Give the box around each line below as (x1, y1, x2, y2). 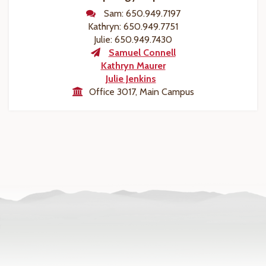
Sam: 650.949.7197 (103, 8, 180, 20)
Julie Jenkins (105, 73, 156, 85)
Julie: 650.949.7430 (94, 34, 172, 46)
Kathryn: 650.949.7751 (88, 21, 178, 33)
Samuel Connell (108, 47, 176, 59)
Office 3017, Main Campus (88, 86, 194, 98)
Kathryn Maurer (100, 60, 166, 72)
